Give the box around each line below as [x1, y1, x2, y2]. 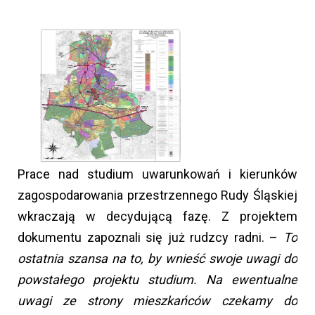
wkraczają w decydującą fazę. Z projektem [18, 209, 297, 224]
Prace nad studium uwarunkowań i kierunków [18, 167, 297, 182]
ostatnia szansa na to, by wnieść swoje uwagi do [18, 251, 297, 266]
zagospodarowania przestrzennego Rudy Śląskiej [18, 188, 297, 203]
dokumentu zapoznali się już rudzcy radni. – [18, 230, 278, 245]
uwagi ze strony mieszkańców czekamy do [18, 293, 297, 309]
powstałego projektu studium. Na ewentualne [18, 272, 297, 288]
